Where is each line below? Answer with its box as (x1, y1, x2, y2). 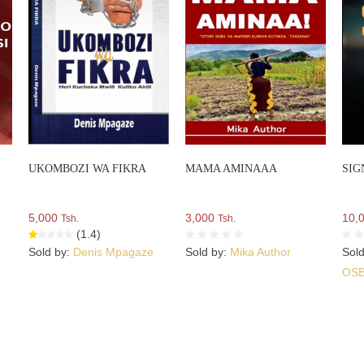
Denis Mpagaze (73, 245, 154, 259)
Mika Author (230, 245, 292, 259)
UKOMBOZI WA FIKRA (28, 162, 147, 175)
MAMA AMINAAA (185, 162, 278, 175)
